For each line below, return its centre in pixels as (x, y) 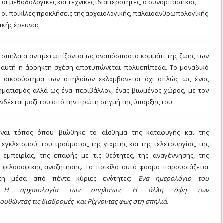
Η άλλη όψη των (170, 189)
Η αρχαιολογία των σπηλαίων (62, 189)
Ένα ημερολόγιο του (173, 178)
